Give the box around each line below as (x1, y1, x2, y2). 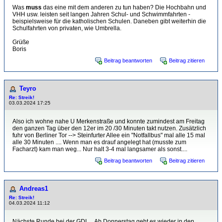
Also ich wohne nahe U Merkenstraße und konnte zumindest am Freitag (12, 118, 205, 125)
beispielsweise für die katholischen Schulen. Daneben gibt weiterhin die (12, 18, 206, 25)
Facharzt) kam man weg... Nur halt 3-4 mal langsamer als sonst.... (12, 146, 187, 153)
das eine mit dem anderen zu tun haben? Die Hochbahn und (42, 4, 206, 11)
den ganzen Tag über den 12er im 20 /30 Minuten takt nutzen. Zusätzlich (12, 125, 206, 132)
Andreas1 (19, 185, 48, 192)
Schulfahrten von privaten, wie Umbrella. (12, 25, 121, 32)
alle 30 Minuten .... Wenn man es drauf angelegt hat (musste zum (12, 139, 186, 146)
